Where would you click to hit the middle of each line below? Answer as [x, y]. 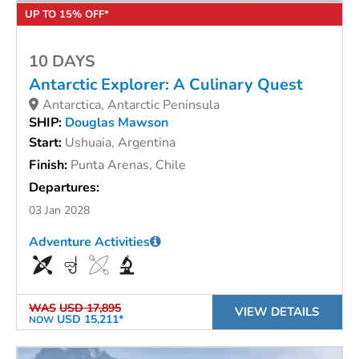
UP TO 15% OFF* [67, 15]
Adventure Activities [89, 242]
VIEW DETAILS [277, 312]
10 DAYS [62, 62]
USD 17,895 [90, 309]
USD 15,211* [89, 320]
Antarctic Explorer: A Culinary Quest [166, 85]
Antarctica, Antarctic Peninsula [131, 105]
